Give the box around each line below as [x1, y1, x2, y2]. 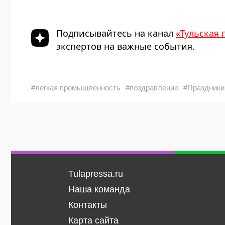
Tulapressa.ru [68, 169, 123, 179]
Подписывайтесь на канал [56, 27, 176, 39]
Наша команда [68, 184, 130, 194]
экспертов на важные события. [56, 40, 195, 52]
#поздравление [126, 83, 178, 92]
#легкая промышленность [31, 83, 121, 92]
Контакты [68, 200, 107, 210]
